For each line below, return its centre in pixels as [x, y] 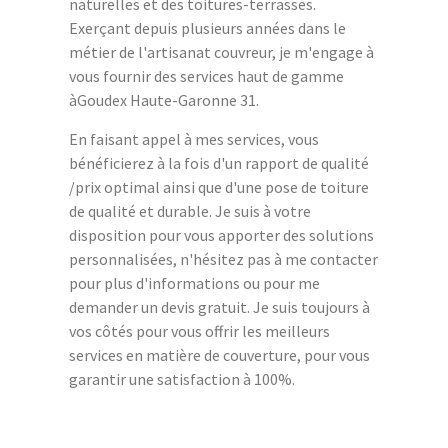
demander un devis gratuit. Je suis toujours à [219, 306]
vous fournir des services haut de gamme [206, 75]
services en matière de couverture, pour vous [219, 354]
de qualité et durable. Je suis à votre [190, 210]
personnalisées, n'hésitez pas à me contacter [223, 258]
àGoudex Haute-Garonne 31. [164, 99]
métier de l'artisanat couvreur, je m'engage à [221, 51]
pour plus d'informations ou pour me [194, 282]
